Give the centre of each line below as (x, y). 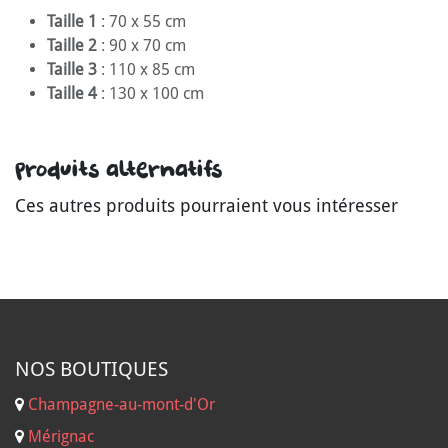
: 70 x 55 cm (141, 21)
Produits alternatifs (118, 168)
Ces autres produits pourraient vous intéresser (206, 205)
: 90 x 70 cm (141, 45)
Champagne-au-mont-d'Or (121, 404)
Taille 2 (72, 45)
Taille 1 (72, 21)
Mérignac (59, 436)
